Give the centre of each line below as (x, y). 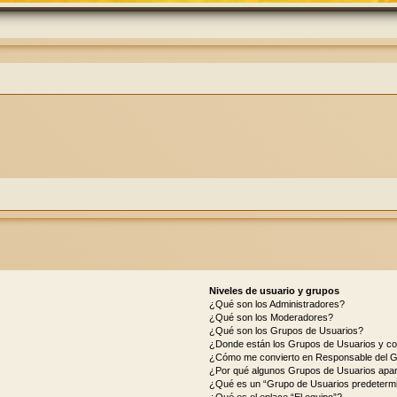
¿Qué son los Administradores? (276, 304)
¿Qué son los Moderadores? (271, 318)
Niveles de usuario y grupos (274, 291)
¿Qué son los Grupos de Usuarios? (286, 331)
